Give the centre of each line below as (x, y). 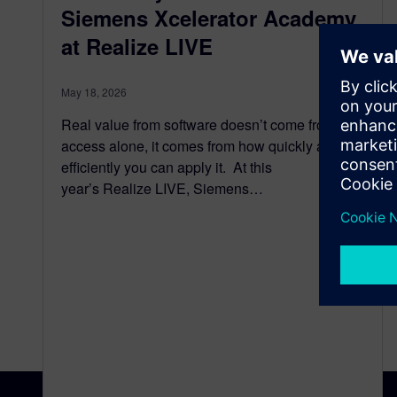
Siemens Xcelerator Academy (209, 18)
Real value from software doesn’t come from (198, 125)
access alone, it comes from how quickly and (201, 146)
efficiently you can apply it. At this (167, 167)
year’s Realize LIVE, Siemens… (162, 188)
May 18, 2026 (94, 92)
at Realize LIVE (137, 46)
